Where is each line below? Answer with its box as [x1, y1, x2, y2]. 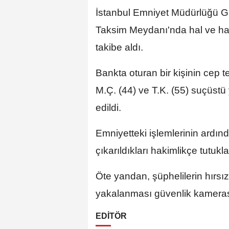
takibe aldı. [96, 42, 143, 53]
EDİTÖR [96, 212, 127, 221]
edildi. [96, 102, 121, 113]
